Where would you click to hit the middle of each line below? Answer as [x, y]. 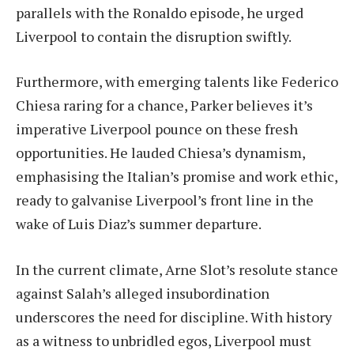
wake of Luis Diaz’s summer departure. [139, 224]
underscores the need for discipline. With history [174, 317]
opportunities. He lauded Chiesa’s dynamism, [160, 153]
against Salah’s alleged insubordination [143, 294]
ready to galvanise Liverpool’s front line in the [165, 200]
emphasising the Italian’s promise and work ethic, [177, 177]
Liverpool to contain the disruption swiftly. [154, 36]
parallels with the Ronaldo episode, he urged [160, 12]
